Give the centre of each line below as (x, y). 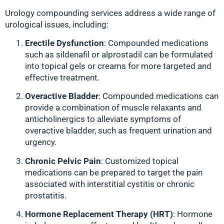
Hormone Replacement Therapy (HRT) (99, 214)
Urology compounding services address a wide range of (110, 13)
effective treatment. (62, 78)
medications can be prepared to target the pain (114, 172)
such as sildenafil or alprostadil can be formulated (119, 55)
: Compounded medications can (158, 96)
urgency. (41, 142)
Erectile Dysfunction (64, 43)
